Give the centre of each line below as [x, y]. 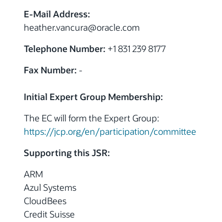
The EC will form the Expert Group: [91, 118]
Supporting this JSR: [67, 153]
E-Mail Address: [57, 14]
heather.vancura [56, 27]
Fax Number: [50, 70]
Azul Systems [55, 187]
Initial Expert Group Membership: [93, 97]
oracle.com [118, 27]
